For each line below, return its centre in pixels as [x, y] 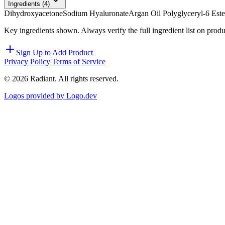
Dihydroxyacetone [33, 14]
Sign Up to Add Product [54, 53]
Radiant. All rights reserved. [73, 79]
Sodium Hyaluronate [96, 14]
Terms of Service [79, 62]
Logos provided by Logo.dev [50, 96]
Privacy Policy [27, 62]
